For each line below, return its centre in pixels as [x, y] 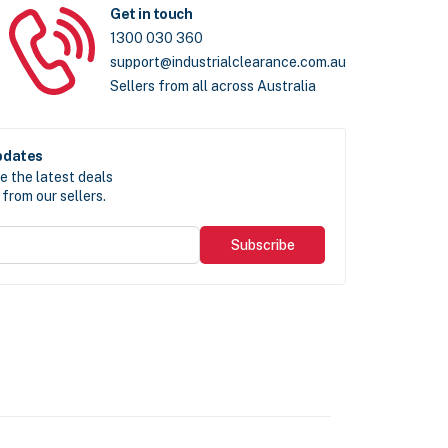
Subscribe [262, 245]
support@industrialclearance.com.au [228, 62]
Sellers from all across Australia [213, 86]
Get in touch [151, 14]
